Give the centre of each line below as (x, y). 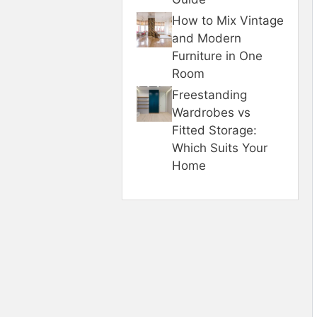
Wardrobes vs (211, 113)
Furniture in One (217, 56)
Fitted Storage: (214, 131)
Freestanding (209, 95)
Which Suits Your (220, 148)
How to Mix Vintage (228, 21)
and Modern (207, 39)
